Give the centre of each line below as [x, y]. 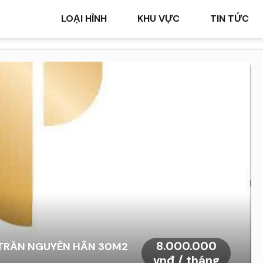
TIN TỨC [230, 19]
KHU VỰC [159, 19]
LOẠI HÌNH [84, 19]
